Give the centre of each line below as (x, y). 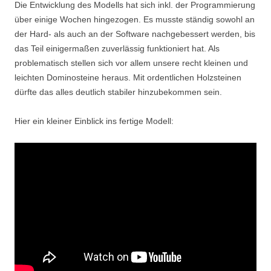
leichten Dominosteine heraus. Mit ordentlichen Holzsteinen (128, 77)
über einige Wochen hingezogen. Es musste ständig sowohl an (135, 19)
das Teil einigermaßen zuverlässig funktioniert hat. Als (117, 48)
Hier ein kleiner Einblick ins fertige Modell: (94, 121)
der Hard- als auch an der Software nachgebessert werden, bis (135, 34)
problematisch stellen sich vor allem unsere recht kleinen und (131, 63)
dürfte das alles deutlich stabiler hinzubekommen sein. (118, 92)
